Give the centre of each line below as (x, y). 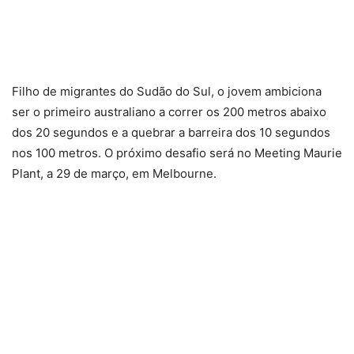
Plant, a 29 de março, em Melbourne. (114, 173)
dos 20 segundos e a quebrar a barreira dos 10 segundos (171, 132)
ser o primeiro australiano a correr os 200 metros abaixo (169, 112)
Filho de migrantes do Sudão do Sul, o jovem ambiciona (167, 91)
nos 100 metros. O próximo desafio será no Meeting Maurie (177, 153)
